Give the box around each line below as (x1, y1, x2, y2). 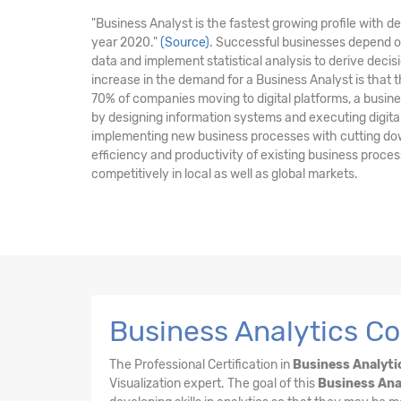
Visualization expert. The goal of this (109, 375, 318, 391)
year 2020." (91, 34, 160, 50)
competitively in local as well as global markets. (91, 166, 358, 182)
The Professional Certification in (109, 356, 293, 372)
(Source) (160, 34, 209, 50)
